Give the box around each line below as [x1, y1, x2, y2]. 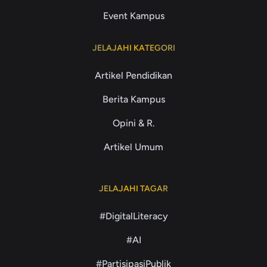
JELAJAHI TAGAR [99, 184, 168, 194]
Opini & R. [112, 117, 155, 129]
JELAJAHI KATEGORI [92, 43, 175, 53]
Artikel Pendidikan [95, 70, 172, 81]
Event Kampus [103, 10, 164, 21]
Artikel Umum [104, 141, 163, 153]
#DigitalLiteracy [99, 210, 168, 222]
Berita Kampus [102, 94, 165, 105]
